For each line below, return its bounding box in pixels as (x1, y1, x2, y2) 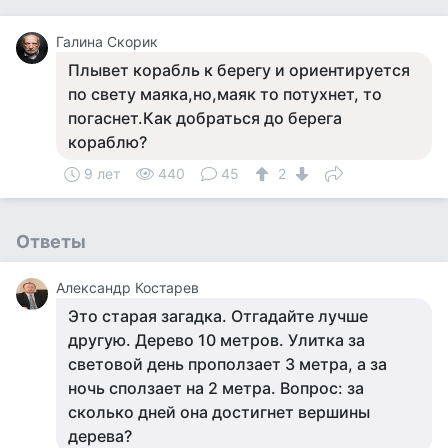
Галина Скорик (56, 33, 158, 50)
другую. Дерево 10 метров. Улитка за (68, 330, 365, 350)
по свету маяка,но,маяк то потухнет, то (68, 84, 382, 104)
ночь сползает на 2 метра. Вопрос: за (68, 378, 364, 398)
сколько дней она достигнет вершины (68, 402, 370, 422)
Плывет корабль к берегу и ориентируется (68, 60, 410, 80)
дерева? (68, 426, 132, 446)
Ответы (16, 231, 86, 252)
